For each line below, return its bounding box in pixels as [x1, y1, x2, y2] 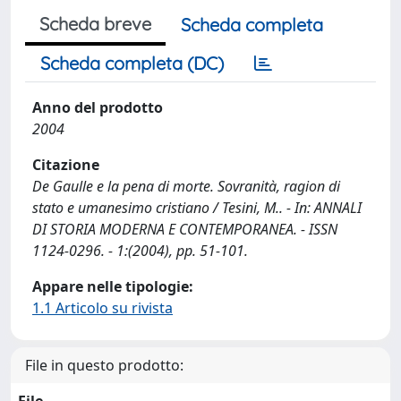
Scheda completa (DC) [40, 52, 224, 74]
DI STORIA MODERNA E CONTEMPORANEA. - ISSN [32, 219, 337, 239]
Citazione [32, 155, 99, 175]
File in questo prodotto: [25, 355, 183, 375]
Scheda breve [39, 13, 151, 35]
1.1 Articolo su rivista [32, 298, 173, 318]
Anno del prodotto [32, 98, 163, 117]
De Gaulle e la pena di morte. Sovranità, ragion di [32, 176, 340, 196]
